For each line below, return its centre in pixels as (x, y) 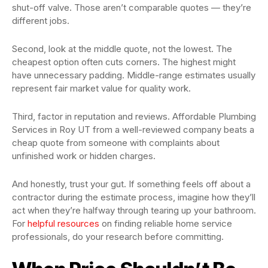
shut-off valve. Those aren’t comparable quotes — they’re (132, 7)
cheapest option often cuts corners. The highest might (124, 62)
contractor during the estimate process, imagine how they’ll (134, 197)
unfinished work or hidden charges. (84, 156)
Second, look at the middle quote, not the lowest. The (122, 48)
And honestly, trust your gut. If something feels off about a (131, 184)
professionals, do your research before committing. (118, 236)
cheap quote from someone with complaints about (116, 142)
